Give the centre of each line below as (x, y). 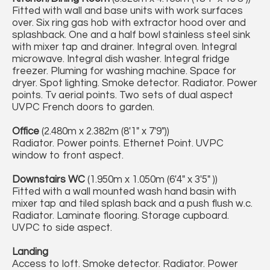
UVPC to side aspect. (62, 228)
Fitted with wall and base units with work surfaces (127, 11)
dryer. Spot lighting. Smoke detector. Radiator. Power (135, 83)
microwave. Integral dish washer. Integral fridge (121, 59)
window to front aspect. (68, 156)
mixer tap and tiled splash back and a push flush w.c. (132, 204)
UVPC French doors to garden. (83, 108)
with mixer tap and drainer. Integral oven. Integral (124, 47)
